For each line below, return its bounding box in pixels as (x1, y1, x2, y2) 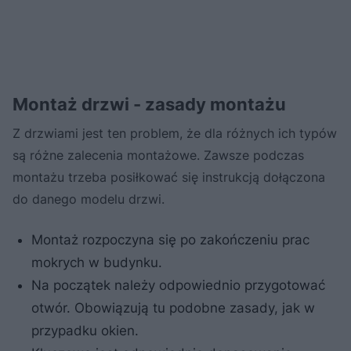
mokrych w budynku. (31, 254, 166, 270)
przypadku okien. (31, 322, 139, 338)
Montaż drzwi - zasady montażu (13, 93, 286, 114)
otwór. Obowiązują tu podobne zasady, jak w (31, 299, 315, 316)
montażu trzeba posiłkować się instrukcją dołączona (13, 168, 325, 185)
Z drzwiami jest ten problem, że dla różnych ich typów (13, 125, 337, 141)
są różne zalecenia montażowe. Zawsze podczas (13, 147, 304, 163)
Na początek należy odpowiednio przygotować (31, 277, 325, 293)
